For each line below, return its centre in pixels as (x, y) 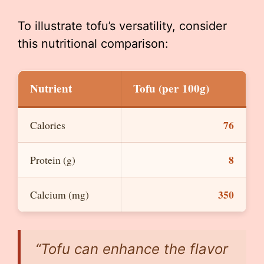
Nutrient (51, 89)
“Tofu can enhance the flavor (132, 249)
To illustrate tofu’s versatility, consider (122, 26)
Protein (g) (53, 160)
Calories (48, 125)
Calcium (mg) (60, 195)
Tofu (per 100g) (171, 89)
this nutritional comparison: (93, 44)
